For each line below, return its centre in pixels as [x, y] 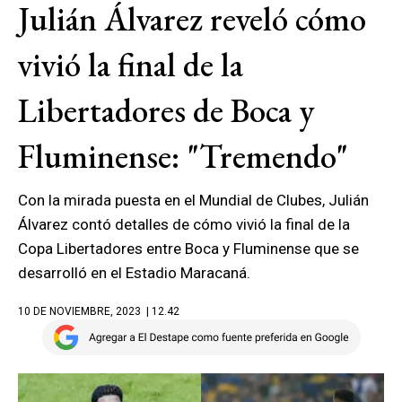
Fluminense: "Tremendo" [183, 156]
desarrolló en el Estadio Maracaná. [134, 273]
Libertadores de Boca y [166, 110]
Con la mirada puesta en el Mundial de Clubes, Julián [193, 200]
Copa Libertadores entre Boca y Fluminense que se [188, 249]
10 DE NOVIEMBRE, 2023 [79, 311]
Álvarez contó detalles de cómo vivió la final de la [184, 224]
